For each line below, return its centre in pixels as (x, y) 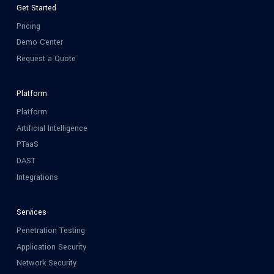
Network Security (46, 263)
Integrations (37, 177)
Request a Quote (46, 58)
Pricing (28, 26)
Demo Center (40, 43)
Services (31, 213)
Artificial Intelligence (52, 128)
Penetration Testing (51, 231)
